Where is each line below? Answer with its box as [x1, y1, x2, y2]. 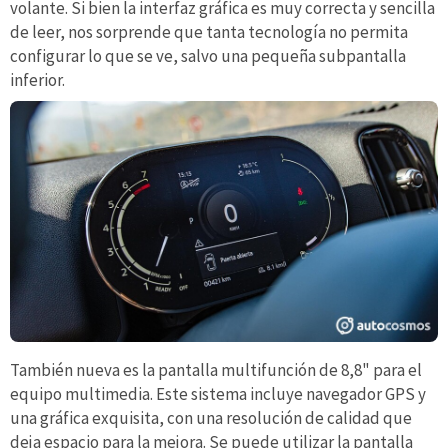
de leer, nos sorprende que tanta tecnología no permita [10, 20, 408, 43]
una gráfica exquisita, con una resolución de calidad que [10, 406, 412, 429]
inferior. [10, 68, 65, 91]
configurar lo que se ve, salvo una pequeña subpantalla [10, 44, 406, 67]
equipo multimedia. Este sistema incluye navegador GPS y [10, 382, 426, 405]
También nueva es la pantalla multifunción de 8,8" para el [10, 358, 422, 381]
